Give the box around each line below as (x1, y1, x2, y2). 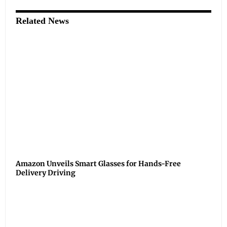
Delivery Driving (16, 168, 75, 177)
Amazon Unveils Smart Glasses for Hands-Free (16, 159, 181, 168)
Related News (16, 15, 69, 26)
